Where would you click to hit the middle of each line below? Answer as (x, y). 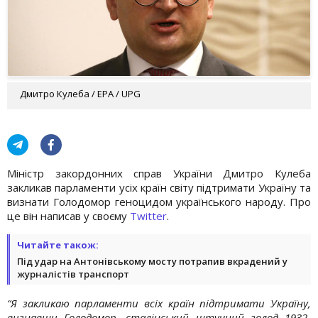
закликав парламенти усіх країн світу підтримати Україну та (159, 187)
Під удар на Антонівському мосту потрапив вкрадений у (152, 261)
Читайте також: (58, 245)
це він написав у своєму (68, 215)
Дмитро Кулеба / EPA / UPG (80, 93)
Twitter (148, 215)
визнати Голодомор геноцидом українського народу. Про (159, 201)
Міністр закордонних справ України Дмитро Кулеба (159, 173)
